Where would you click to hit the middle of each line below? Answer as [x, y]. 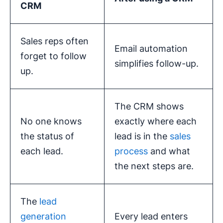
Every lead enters [151, 217]
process [131, 151]
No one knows [51, 121]
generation [43, 217]
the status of [47, 136]
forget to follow [54, 56]
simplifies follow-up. [157, 64]
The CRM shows [149, 107]
